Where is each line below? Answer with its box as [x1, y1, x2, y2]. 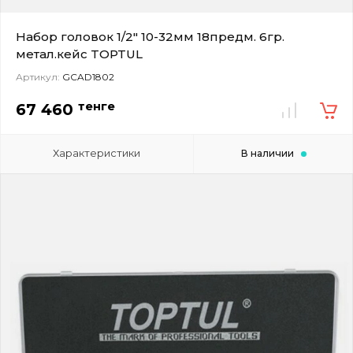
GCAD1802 [60, 70, 114, 83]
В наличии [240, 147, 294, 159]
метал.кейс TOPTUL [16, 46, 143, 61]
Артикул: [16, 70, 60, 83]
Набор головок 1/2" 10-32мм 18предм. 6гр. [16, 28, 284, 44]
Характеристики [53, 146, 141, 159]
